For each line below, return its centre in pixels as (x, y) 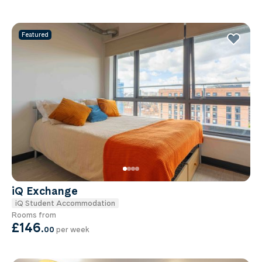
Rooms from (34, 214)
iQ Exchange (45, 191)
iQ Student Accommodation (65, 203)
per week (72, 229)
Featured (35, 35)
